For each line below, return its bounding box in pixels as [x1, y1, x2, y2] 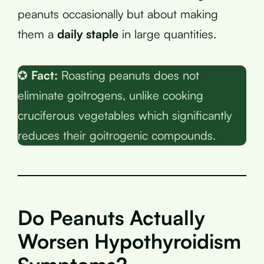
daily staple [57, 26, 118, 41]
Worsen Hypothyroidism [18, 228, 241, 253]
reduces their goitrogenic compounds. [18, 127, 216, 143]
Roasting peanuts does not [58, 67, 199, 82]
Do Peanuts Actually [18, 204, 205, 230]
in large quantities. [118, 26, 216, 41]
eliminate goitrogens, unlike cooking [18, 87, 203, 103]
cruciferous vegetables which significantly [18, 107, 232, 123]
